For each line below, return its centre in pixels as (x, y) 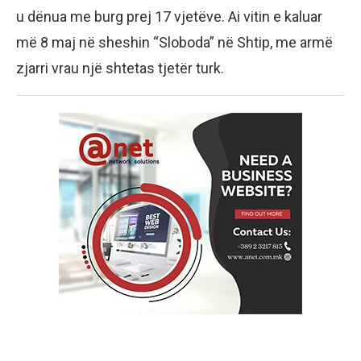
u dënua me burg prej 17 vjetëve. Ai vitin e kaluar (169, 17)
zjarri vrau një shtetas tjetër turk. (120, 68)
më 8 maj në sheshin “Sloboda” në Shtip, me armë (174, 43)
